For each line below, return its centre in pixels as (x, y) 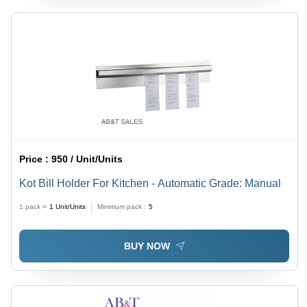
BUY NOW (147, 246)
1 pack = (33, 206)
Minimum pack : (122, 206)
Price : (36, 159)
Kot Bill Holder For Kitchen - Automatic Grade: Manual (150, 183)
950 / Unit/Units (87, 159)
